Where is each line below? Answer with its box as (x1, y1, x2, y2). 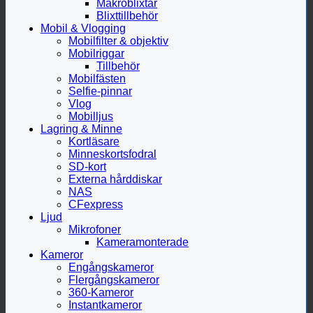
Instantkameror (68, 298, 142, 311)
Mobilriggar (68, 47, 124, 59)
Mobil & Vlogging (41, 22, 126, 34)
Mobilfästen (68, 72, 126, 85)
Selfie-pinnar (68, 85, 132, 97)
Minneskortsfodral (68, 147, 156, 160)
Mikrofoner (68, 223, 121, 235)
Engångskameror (68, 261, 154, 273)
